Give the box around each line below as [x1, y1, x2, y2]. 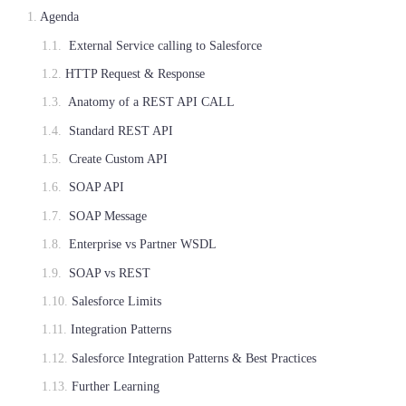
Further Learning [72, 379, 160, 394]
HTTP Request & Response [65, 65, 206, 81]
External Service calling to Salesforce [65, 37, 263, 53]
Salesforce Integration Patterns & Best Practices [72, 350, 317, 365]
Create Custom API [65, 151, 169, 167]
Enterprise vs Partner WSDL [65, 237, 217, 252]
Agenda [40, 9, 80, 24]
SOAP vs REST [65, 265, 151, 280]
